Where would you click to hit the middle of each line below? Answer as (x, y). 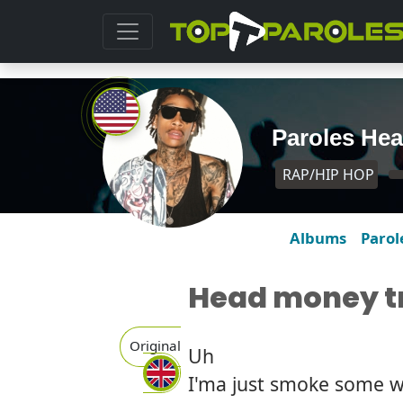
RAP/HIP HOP (327, 175)
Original (156, 345)
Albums (318, 238)
